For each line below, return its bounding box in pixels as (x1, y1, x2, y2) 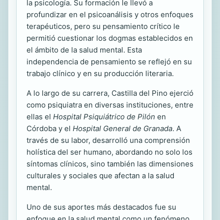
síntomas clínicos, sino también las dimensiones (27, 159, 193, 168)
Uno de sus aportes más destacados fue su (27, 202, 176, 212)
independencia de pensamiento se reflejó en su (27, 56, 192, 66)
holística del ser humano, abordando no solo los (27, 147, 192, 157)
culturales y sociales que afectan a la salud (27, 170, 174, 180)
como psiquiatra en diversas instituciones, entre (27, 100, 193, 110)
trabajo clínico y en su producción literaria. (27, 68, 174, 78)
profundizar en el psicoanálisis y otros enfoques (27, 9, 193, 19)
